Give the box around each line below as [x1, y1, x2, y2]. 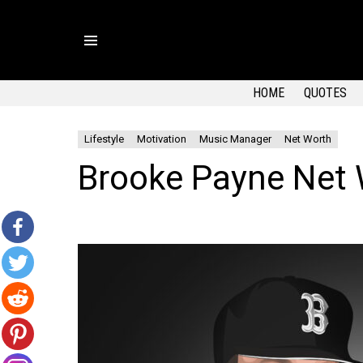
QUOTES [304, 85, 347, 100]
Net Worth [284, 133, 331, 145]
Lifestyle [84, 133, 124, 145]
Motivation [137, 133, 186, 145]
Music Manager [199, 133, 271, 145]
